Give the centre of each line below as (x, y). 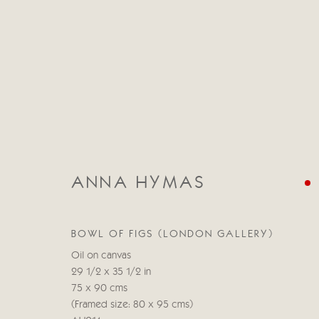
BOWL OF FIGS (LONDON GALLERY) (172, 234)
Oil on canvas (101, 256)
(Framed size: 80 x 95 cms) (132, 305)
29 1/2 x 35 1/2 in (111, 272)
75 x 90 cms (99, 289)
